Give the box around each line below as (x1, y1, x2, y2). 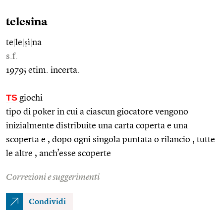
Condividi (29, 198, 66, 206)
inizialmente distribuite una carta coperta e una (6, 121, 188, 130)
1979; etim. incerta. (6, 65, 80, 75)
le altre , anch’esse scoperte (6, 149, 111, 158)
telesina (6, 16, 48, 28)
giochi (17, 93, 43, 103)
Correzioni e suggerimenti (6, 172, 100, 182)
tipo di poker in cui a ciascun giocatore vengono (6, 107, 188, 116)
